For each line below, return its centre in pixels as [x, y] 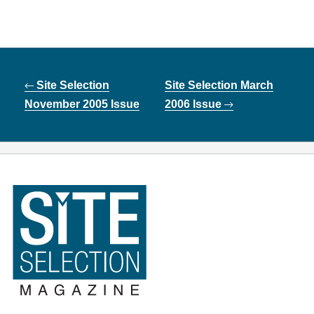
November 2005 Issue [82, 104]
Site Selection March [219, 86]
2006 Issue [195, 104]
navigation [44, 99]
